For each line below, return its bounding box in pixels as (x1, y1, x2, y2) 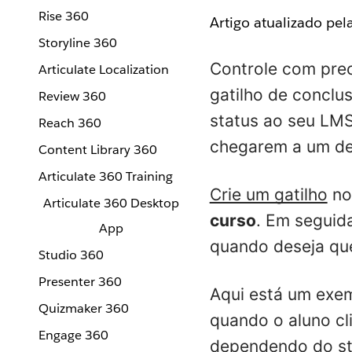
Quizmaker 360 (38, 300, 129, 317)
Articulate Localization (38, 61, 169, 78)
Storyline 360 (38, 35, 117, 51)
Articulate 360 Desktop (42, 195, 179, 211)
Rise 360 (38, 8, 89, 24)
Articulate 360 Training (38, 168, 173, 185)
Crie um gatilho (209, 185, 328, 204)
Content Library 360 (38, 141, 157, 158)
